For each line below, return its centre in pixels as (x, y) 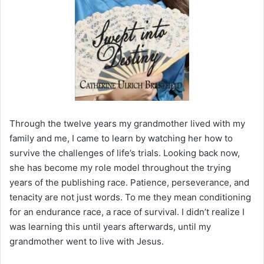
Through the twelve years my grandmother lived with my (127, 124)
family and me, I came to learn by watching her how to (121, 138)
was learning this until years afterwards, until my (110, 227)
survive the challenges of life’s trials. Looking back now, (125, 153)
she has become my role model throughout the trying (120, 168)
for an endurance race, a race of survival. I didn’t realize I (127, 212)
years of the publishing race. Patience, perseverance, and (129, 183)
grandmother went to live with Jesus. (87, 242)
